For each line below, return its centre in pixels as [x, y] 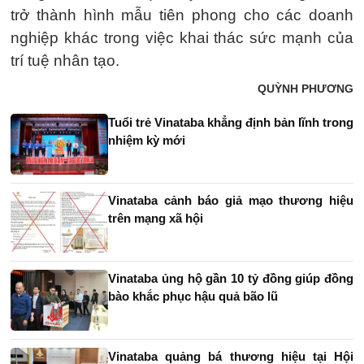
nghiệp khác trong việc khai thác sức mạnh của [182, 37]
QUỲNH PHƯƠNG [305, 88]
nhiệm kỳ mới [147, 140]
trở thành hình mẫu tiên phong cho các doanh [182, 15]
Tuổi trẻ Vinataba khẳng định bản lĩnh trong [231, 122]
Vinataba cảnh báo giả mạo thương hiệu [231, 200]
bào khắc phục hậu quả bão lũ [193, 296]
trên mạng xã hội [156, 218]
